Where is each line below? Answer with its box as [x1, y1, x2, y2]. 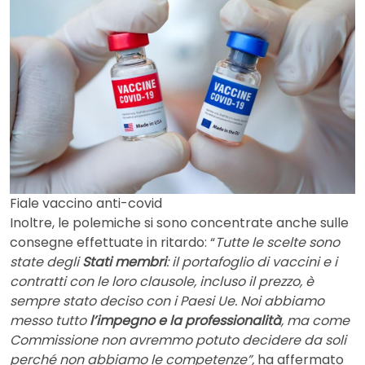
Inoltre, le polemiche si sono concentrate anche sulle [10, 213, 349, 232]
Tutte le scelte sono [215, 232, 340, 252]
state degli [10, 252, 82, 271]
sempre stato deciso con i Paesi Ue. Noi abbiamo [10, 291, 324, 310]
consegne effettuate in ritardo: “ [10, 232, 215, 252]
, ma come [281, 310, 350, 330]
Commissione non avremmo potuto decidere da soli [10, 330, 346, 350]
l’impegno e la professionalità [90, 310, 281, 330]
